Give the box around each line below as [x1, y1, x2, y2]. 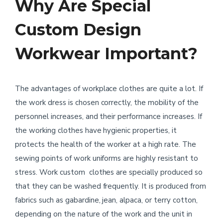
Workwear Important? [15, 44, 198, 63]
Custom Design [15, 20, 141, 39]
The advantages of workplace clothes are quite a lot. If [15, 84, 203, 94]
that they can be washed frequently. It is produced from [15, 181, 206, 191]
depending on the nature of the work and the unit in [15, 209, 192, 219]
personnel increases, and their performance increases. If [15, 111, 202, 121]
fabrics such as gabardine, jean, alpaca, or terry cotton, [15, 195, 198, 205]
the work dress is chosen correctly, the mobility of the [15, 98, 199, 108]
